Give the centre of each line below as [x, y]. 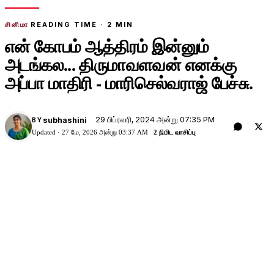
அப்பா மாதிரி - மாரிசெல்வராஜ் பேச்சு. [129, 83]
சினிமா [17, 24]
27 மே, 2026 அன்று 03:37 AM [105, 132]
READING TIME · [68, 24]
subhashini [65, 120]
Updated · [47, 132]
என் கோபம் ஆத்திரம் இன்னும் [107, 46]
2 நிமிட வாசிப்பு [175, 132]
